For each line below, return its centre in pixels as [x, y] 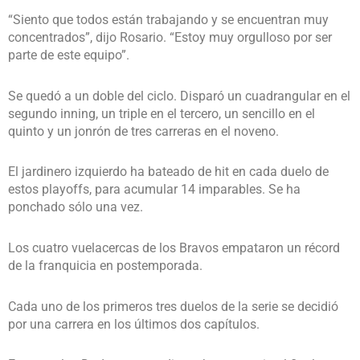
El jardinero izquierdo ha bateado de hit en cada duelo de [168, 172]
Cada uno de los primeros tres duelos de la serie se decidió [173, 306]
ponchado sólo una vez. [76, 207]
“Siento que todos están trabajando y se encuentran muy [168, 19]
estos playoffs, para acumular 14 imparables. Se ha [154, 190]
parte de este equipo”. [69, 55]
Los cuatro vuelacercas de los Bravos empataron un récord [174, 248]
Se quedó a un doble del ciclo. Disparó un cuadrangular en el [179, 96]
